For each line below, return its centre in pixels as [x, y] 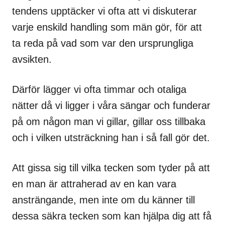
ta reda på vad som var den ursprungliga [103, 43]
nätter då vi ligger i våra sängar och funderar [111, 105]
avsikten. [32, 59]
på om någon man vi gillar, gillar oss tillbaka [109, 121]
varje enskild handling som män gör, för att [107, 27]
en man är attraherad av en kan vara [94, 184]
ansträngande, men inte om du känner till [103, 200]
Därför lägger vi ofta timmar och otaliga [99, 89]
